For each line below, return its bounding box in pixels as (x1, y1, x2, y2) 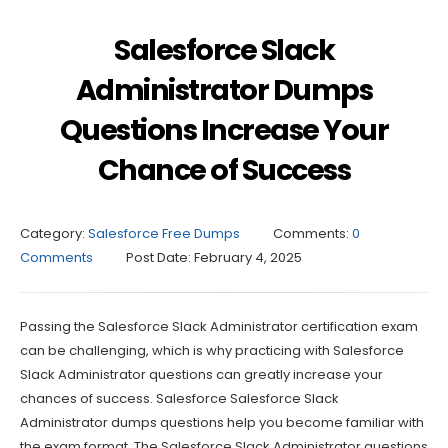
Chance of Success (97, 149, 351, 190)
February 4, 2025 (194, 247, 302, 267)
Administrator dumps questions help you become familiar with (20, 412, 424, 432)
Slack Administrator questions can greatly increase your (20, 364, 383, 384)
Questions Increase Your (59, 109, 389, 150)
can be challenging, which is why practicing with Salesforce (20, 340, 404, 360)
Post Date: (126, 247, 191, 267)
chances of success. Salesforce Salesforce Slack (20, 388, 339, 408)
